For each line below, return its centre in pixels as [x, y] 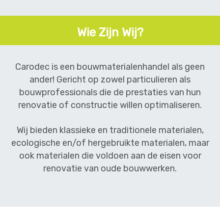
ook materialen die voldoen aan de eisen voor [110, 156]
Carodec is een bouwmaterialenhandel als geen [110, 67]
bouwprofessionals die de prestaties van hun [110, 92]
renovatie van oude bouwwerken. [110, 168]
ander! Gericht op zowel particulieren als [110, 80]
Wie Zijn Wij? [110, 32]
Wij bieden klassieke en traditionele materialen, [110, 130]
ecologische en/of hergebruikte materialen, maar [110, 143]
